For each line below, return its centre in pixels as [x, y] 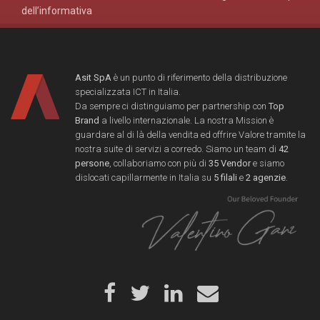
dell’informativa [57, 10]
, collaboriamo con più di [159, 163]
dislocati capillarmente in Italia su [144, 177]
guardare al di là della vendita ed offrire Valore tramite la [190, 134]
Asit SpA [93, 77]
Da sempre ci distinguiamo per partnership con [172, 106]
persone [92, 163]
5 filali [225, 177]
